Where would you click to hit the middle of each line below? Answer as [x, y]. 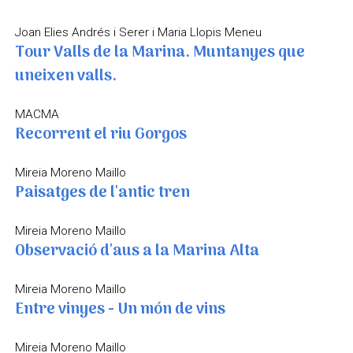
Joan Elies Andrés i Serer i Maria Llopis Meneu [138, 33]
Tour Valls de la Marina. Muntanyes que [160, 53]
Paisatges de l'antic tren [102, 193]
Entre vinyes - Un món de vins [120, 310]
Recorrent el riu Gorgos [100, 135]
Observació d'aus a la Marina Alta [137, 252]
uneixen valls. [65, 77]
